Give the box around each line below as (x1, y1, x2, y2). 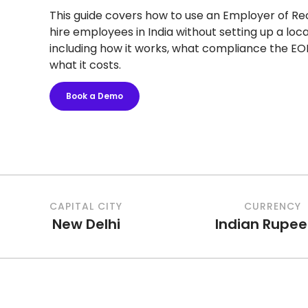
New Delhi (52, 214, 120, 234)
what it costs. (49, 57, 121, 73)
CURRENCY (243, 199, 301, 213)
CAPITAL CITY (49, 199, 122, 213)
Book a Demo (66, 90, 123, 102)
